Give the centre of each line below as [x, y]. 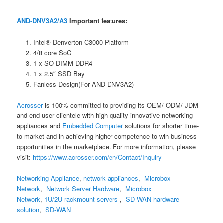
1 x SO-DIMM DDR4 [62, 63]
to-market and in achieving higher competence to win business [107, 136]
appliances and [40, 125]
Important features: [98, 21]
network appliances [111, 178]
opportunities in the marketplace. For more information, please [107, 146]
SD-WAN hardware [153, 199]
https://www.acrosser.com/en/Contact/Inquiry [98, 157]
